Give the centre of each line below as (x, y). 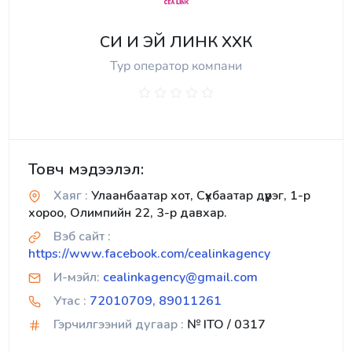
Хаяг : (71, 196)
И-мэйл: (77, 277)
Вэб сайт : (82, 236)
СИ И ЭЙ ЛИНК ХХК (176, 42)
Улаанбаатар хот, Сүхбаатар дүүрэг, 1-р (199, 196)
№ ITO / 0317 (225, 324)
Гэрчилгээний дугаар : (119, 324)
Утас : (70, 301)
